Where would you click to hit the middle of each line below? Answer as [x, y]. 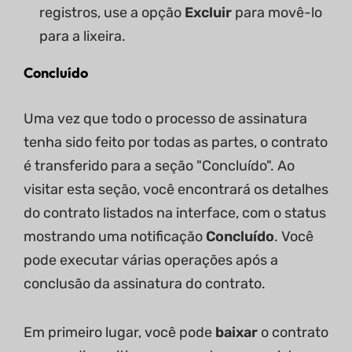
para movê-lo [279, 13]
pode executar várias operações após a [151, 260]
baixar [238, 333]
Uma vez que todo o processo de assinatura [165, 119]
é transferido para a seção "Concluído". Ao [159, 166]
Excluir [210, 13]
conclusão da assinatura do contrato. [145, 284]
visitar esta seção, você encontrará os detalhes [176, 190]
